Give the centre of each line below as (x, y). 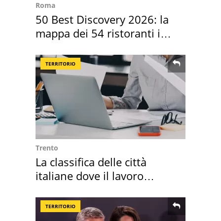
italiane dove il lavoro (90, 175)
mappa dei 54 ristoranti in (101, 33)
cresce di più (67, 189)
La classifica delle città (91, 162)
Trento (47, 147)
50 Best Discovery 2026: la (102, 19)
